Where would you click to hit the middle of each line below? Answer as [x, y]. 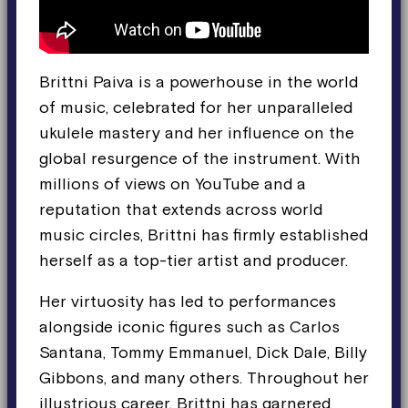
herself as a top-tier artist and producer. [194, 260]
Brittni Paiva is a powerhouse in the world [199, 81]
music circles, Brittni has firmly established [204, 234]
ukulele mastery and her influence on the [197, 132]
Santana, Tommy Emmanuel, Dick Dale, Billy [203, 352]
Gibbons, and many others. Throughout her [204, 377]
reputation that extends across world [181, 209]
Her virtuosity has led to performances [188, 301]
